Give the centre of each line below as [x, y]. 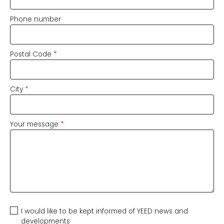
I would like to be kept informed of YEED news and [104, 211]
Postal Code [32, 54]
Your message [35, 124]
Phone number [35, 19]
